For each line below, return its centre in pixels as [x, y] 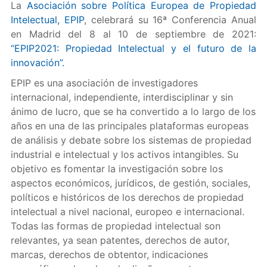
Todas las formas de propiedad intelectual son [115, 226]
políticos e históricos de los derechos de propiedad [127, 197]
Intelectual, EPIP [47, 20]
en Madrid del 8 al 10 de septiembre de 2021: [133, 34]
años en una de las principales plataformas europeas [129, 126]
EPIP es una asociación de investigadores [104, 83]
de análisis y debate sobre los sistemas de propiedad [131, 140]
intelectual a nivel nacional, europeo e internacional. [127, 212]
